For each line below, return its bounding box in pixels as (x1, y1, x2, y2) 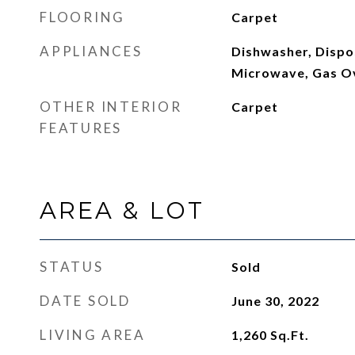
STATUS (40, 258, 104, 275)
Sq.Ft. (269, 327, 309, 342)
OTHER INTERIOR (40, 98, 182, 115)
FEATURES (40, 120, 122, 136)
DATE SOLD (40, 292, 131, 309)
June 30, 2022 (231, 293, 319, 308)
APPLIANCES (40, 43, 143, 59)
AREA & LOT (40, 197, 204, 224)
